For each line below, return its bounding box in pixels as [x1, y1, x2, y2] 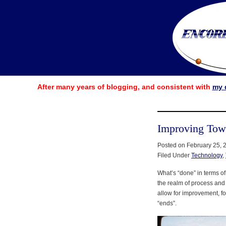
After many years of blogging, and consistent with [37, 83, 212, 91]
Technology [191, 151, 222, 159]
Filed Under [157, 151, 191, 159]
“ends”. [157, 199, 177, 207]
